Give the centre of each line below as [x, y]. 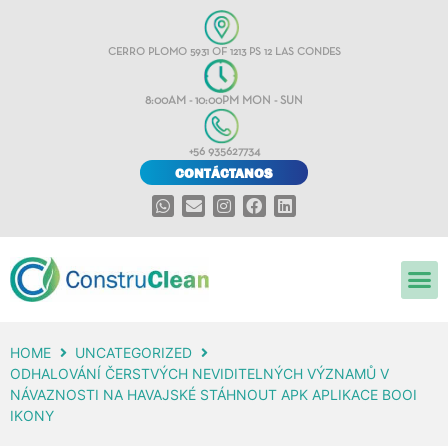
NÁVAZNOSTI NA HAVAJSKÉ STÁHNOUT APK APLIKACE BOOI [213, 395]
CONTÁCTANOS [224, 172]
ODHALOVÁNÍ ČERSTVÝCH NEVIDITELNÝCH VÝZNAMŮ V [199, 374]
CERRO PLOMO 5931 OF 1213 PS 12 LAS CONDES [224, 52]
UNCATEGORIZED [133, 353]
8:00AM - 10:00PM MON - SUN [224, 101]
